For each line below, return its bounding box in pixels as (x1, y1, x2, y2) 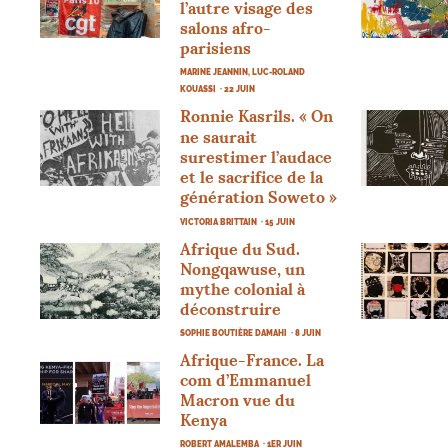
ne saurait (180, 126, 258, 147)
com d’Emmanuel (180, 369, 312, 390)
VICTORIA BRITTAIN (180, 216, 258, 227)
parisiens (180, 37, 252, 58)
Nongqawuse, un (180, 258, 306, 279)
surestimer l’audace (180, 146, 333, 167)
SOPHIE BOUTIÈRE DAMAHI (180, 327, 288, 338)
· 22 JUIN (220, 83, 256, 94)
